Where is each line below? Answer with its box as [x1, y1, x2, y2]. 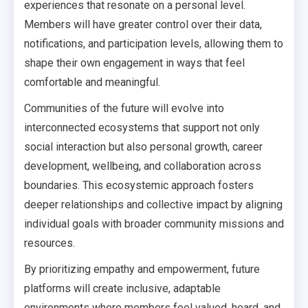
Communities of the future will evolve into [24, 102, 224, 115]
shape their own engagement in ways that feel [24, 56, 245, 69]
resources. [24, 236, 75, 250]
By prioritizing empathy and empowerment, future [24, 263, 260, 276]
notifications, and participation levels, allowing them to [24, 37, 283, 50]
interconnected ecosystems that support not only [24, 121, 260, 134]
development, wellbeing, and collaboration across [24, 159, 261, 173]
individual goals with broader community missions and [24, 217, 284, 230]
